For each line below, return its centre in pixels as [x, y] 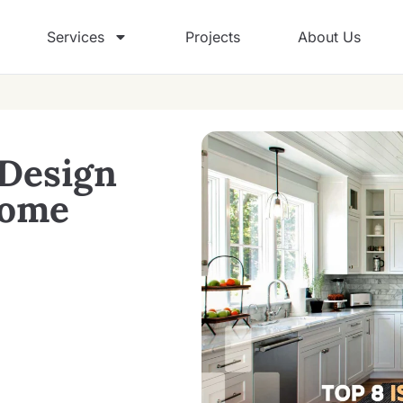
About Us [329, 37]
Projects [213, 37]
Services [76, 37]
